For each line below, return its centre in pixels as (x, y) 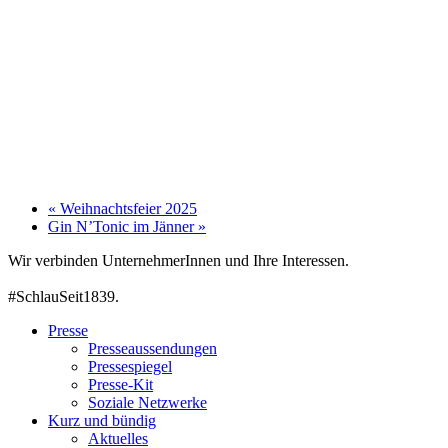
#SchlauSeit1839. (63, 297)
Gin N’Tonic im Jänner (123, 227)
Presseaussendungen (152, 349)
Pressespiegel (130, 367)
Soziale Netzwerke (147, 403)
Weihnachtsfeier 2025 (126, 209)
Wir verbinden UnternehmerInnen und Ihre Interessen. (178, 261)
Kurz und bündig (102, 421)
